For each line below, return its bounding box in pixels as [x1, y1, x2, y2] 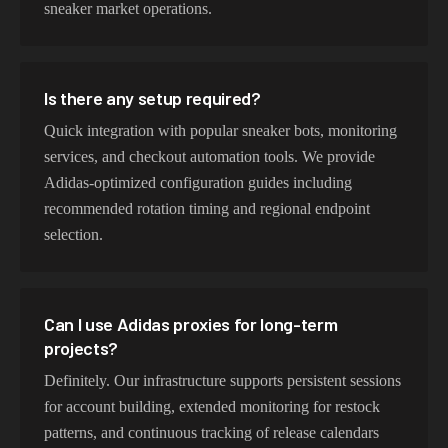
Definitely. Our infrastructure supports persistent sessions [44, 372, 401, 389]
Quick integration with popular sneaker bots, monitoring [44, 122, 397, 139]
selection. [44, 226, 103, 243]
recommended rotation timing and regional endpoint [44, 200, 370, 217]
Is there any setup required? [44, 87, 261, 109]
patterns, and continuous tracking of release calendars [44, 424, 379, 441]
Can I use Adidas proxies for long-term [44, 313, 338, 335]
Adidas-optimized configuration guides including [44, 174, 352, 191]
